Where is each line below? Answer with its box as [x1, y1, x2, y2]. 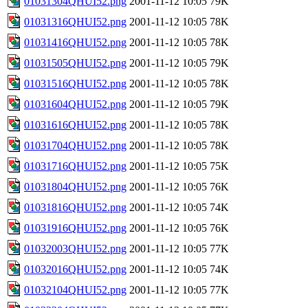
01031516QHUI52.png [24, 77, 126, 89]
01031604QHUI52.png [24, 98, 126, 110]
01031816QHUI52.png [24, 201, 126, 213]
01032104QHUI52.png [24, 283, 126, 296]
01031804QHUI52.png [24, 180, 126, 192]
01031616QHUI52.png [24, 118, 126, 131]
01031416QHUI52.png [24, 36, 126, 48]
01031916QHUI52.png [24, 221, 126, 234]
